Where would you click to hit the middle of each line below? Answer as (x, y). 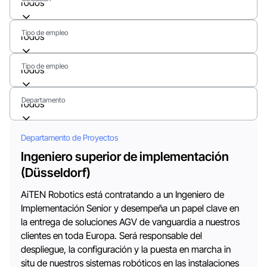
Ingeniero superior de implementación (125, 156)
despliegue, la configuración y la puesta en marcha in (126, 249)
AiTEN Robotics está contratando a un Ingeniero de (123, 194)
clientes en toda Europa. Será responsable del (112, 235)
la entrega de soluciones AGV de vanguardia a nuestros (131, 222)
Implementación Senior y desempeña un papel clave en (130, 208)
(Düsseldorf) (56, 172)
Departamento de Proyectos (70, 137)
